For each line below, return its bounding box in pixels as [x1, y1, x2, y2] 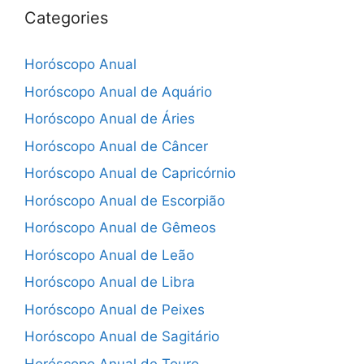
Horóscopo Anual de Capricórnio [24, 165, 236, 181]
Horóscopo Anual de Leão [24, 246, 194, 263]
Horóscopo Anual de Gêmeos [24, 219, 216, 236]
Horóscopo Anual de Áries [24, 110, 195, 127]
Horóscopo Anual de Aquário [24, 83, 212, 100]
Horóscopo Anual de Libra [24, 274, 195, 290]
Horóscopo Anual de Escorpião [24, 192, 225, 209]
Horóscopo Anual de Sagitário [24, 328, 219, 344]
